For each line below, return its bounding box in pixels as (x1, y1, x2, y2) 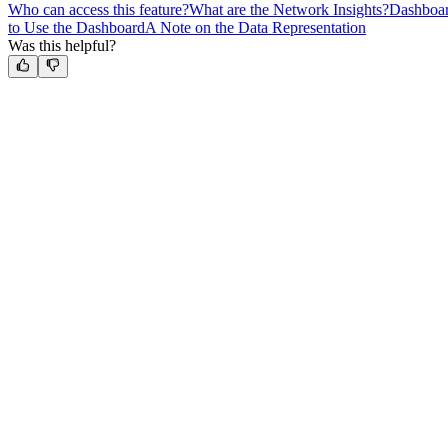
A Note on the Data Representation (145, 19, 366, 37)
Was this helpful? (8, 37, 116, 55)
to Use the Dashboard (8, 19, 145, 37)
